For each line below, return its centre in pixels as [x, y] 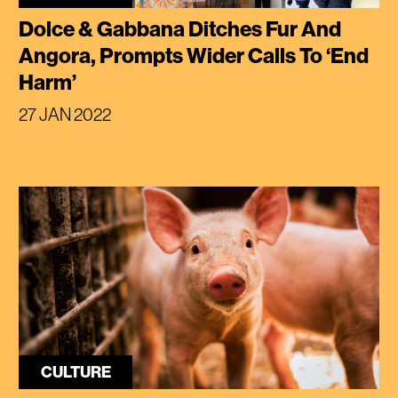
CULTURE [76, 371]
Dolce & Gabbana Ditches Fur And [180, 28]
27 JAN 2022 [65, 114]
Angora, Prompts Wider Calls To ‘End [194, 55]
